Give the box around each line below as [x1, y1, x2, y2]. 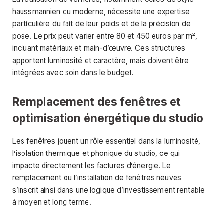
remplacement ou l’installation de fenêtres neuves [12, 173, 181, 183]
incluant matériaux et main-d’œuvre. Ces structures [12, 43, 186, 53]
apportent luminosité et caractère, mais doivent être [12, 55, 189, 65]
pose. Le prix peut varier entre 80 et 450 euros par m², [12, 31, 197, 41]
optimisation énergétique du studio [12, 111, 204, 125]
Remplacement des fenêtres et [12, 95, 181, 109]
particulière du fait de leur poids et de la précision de [12, 19, 191, 28]
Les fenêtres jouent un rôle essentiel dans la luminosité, [12, 136, 200, 146]
